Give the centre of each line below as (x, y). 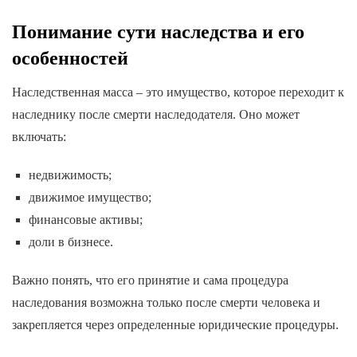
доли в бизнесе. (71, 241)
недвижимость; (70, 175)
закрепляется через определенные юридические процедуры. (175, 324)
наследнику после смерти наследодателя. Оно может (156, 114)
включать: (39, 136)
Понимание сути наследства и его (158, 31)
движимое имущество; (90, 197)
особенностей (70, 58)
